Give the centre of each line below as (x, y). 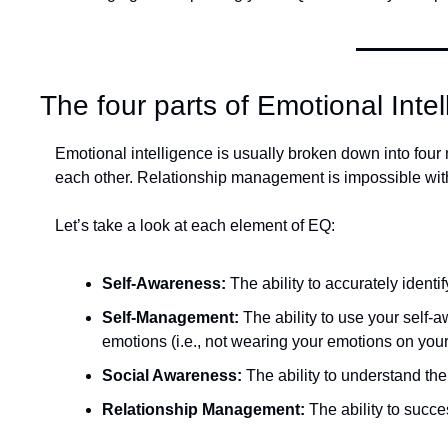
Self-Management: (172, 317)
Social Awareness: (174, 375)
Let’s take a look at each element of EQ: (195, 225)
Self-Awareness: (166, 283)
